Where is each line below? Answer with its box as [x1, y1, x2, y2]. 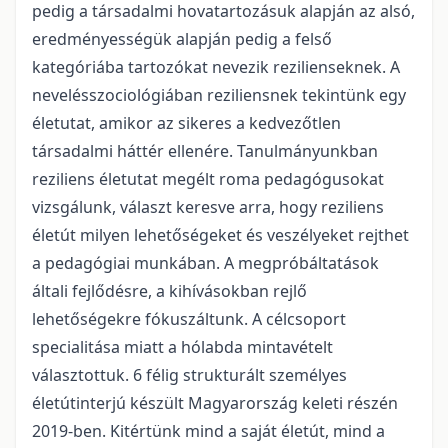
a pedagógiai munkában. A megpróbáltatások [32, 252, 379, 274]
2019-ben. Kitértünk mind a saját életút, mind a [32, 420, 385, 442]
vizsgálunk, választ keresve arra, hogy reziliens [32, 196, 384, 218]
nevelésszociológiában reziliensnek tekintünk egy [32, 84, 406, 106]
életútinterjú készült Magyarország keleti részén [32, 392, 398, 414]
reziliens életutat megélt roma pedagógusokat [32, 168, 384, 190]
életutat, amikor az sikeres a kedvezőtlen [32, 112, 341, 134]
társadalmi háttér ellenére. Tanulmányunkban [32, 140, 378, 162]
